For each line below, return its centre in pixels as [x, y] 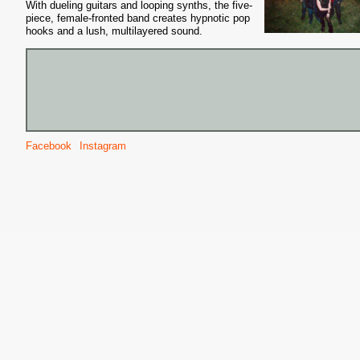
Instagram [103, 146]
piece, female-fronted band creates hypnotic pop [138, 18]
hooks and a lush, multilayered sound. [114, 31]
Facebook [49, 146]
